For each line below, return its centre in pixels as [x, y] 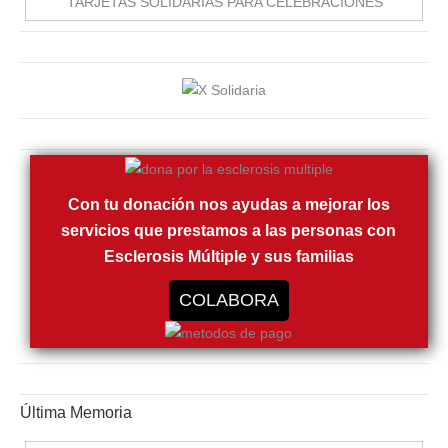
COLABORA [228, 300]
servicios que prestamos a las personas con [229, 231]
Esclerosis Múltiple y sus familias [228, 257]
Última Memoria [76, 413]
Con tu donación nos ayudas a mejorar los [228, 205]
